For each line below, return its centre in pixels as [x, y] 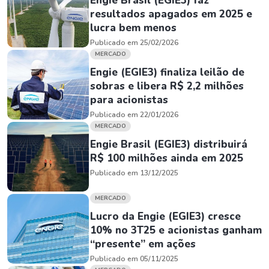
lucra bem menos [133, 28]
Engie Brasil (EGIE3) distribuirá [169, 144]
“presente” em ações [143, 244]
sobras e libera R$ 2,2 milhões [167, 86]
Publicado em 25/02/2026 [134, 43]
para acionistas [129, 100]
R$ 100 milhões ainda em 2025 [167, 158]
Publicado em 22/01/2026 [134, 115]
